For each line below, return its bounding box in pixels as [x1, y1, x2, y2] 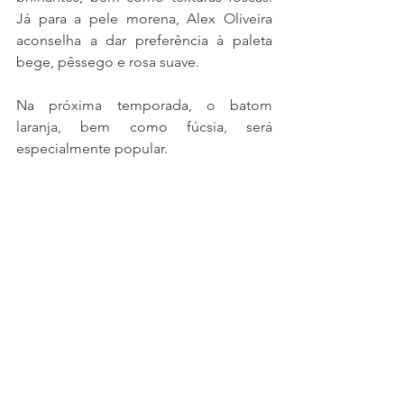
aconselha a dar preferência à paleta [16, 31, 272, 49]
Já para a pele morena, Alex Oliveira [16, 9, 272, 27]
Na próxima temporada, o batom [16, 96, 272, 114]
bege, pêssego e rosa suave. [16, 52, 199, 70]
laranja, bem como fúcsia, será [16, 117, 272, 135]
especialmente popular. [16, 139, 168, 157]
